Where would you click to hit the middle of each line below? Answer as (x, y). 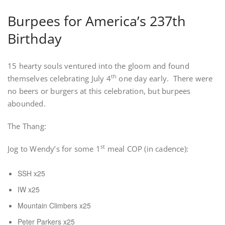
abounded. (27, 103)
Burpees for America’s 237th (97, 21)
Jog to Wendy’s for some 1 (54, 149)
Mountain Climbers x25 (54, 205)
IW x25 (29, 189)
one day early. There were (165, 78)
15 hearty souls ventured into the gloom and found (98, 66)
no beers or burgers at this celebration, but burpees (99, 91)
